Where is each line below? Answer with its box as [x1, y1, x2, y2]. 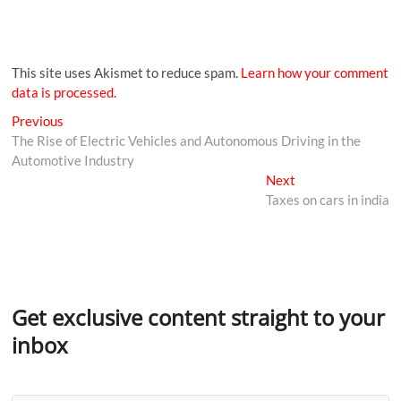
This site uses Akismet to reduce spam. [12, 64, 242, 81]
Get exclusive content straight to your [12, 302, 386, 332]
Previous [12, 112, 64, 129]
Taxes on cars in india [265, 191, 389, 208]
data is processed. [12, 83, 117, 100]
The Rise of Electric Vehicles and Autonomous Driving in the [12, 132, 362, 149]
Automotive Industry [12, 151, 135, 168]
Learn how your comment [241, 64, 389, 81]
